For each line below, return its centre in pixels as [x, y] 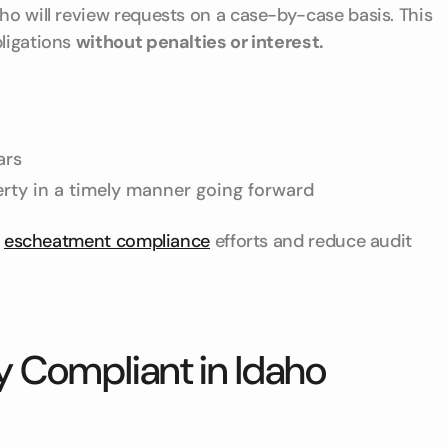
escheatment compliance [107, 241]
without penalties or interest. [199, 42]
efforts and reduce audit [311, 241]
